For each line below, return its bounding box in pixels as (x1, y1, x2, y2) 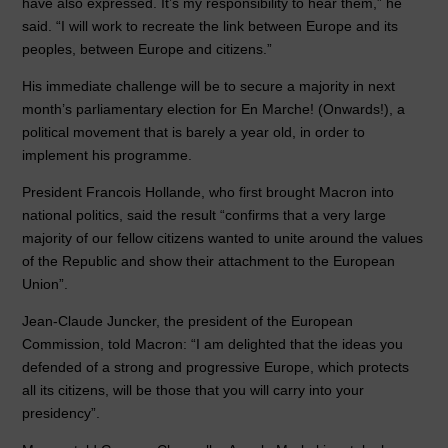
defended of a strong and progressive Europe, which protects (22, 359, 410, 376)
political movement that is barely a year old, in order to (22, 124, 366, 141)
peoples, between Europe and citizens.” (22, 41, 273, 58)
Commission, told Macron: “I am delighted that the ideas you (22, 336, 404, 353)
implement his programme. (22, 147, 193, 164)
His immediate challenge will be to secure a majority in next (22, 78, 396, 95)
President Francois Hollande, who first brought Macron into (22, 184, 395, 201)
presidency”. (22, 405, 101, 422)
